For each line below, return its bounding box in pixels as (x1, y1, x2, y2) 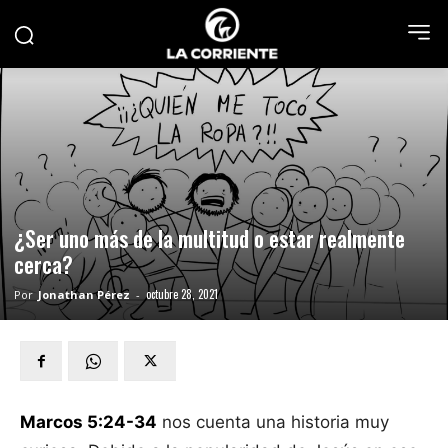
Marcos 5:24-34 (20, 411, 157, 432)
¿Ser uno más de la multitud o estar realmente (14, 221, 405, 254)
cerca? (14, 247, 73, 280)
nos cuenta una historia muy (157, 411, 389, 432)
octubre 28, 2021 (146, 285, 218, 302)
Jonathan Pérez (38, 286, 130, 302)
